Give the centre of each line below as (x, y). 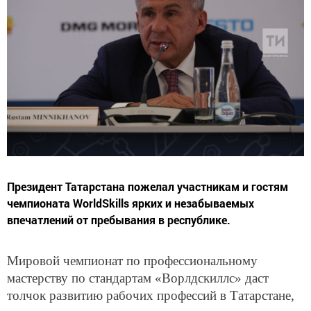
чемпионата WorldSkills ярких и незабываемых (131, 203)
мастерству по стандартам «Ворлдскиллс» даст (138, 278)
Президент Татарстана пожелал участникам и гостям (148, 186)
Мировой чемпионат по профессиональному (132, 260)
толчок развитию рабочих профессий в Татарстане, (151, 295)
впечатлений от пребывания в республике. (119, 219)
